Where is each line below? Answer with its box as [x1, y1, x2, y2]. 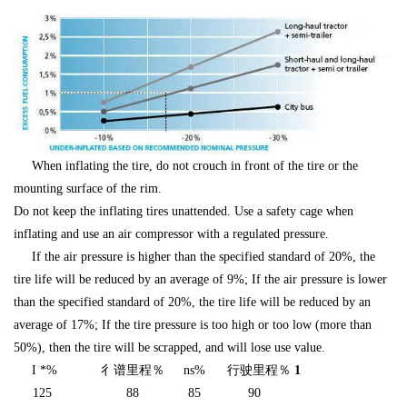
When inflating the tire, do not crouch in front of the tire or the [32, 159, 358, 174]
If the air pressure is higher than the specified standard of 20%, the [14, 250, 375, 264]
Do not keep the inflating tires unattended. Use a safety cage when [14, 204, 353, 219]
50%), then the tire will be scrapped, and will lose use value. [14, 341, 325, 355]
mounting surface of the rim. [14, 182, 162, 196]
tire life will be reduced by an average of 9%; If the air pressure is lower [14, 273, 387, 287]
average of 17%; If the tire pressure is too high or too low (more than [14, 318, 372, 333]
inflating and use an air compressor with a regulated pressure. [14, 227, 329, 242]
